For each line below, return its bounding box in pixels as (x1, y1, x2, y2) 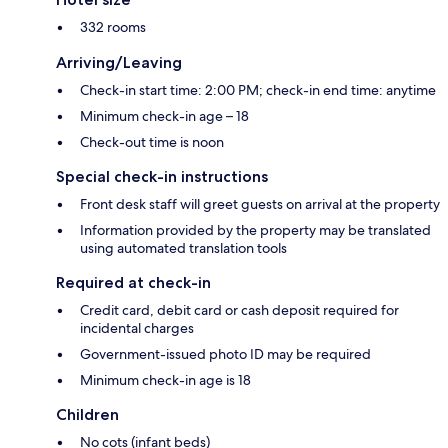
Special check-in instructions (56, 167, 268, 187)
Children (56, 405, 119, 425)
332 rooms (80, 18, 146, 37)
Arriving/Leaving (56, 53, 182, 73)
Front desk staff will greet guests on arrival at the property (80, 195, 440, 214)
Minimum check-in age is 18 (80, 371, 251, 390)
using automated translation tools (80, 239, 287, 258)
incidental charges (80, 319, 194, 338)
